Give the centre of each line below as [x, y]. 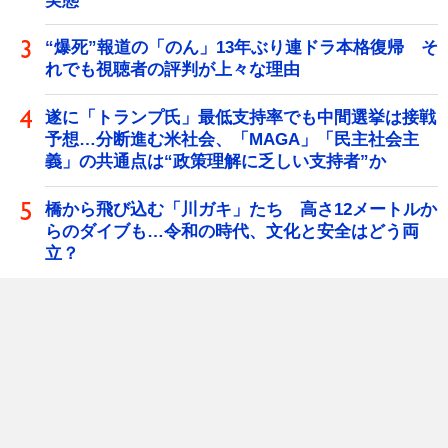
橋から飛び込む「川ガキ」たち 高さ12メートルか [241, 210]
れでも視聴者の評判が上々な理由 [172, 70]
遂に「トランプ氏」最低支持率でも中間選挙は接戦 [240, 118]
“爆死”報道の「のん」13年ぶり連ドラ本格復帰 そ [241, 48]
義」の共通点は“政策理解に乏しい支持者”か [215, 162]
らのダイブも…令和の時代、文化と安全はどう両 [232, 232]
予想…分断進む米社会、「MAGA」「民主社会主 [232, 140]
